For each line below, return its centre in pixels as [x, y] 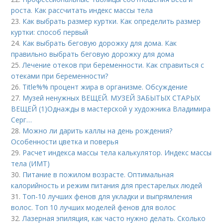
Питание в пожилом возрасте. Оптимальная [98, 174]
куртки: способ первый [50, 32]
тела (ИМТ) [31, 164]
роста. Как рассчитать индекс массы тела [82, 10]
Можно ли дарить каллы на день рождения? [98, 131]
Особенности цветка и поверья [65, 142]
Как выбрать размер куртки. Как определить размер [112, 21]
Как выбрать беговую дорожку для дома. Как [100, 43]
